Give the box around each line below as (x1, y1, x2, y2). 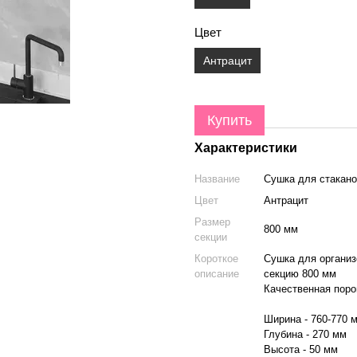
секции (194, 231, 227, 243)
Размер (194, 216, 230, 228)
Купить (207, 112, 252, 128)
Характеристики (194, 141, 297, 155)
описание (194, 268, 239, 280)
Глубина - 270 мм (264, 328, 347, 340)
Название (194, 173, 240, 185)
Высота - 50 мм (264, 343, 338, 355)
